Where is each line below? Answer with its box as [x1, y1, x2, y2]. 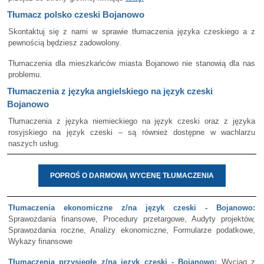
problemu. [8, 70, 42, 79]
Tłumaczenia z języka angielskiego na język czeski [7, 86, 213, 96]
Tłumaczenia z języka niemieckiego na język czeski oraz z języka [8, 117, 255, 126]
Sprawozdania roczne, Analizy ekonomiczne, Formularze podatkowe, [8, 226, 255, 235]
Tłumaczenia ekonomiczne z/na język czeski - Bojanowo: [8, 203, 255, 212]
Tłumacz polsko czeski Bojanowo [7, 9, 144, 19]
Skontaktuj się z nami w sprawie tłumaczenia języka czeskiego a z [8, 27, 255, 36]
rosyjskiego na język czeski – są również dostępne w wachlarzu [8, 128, 255, 137]
